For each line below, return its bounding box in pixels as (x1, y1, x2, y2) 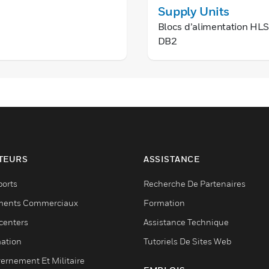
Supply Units (157, 4, 229, 19)
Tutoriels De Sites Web (144, 236, 231, 246)
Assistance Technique (144, 217, 229, 227)
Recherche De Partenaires (144, 178, 246, 189)
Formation (144, 198, 185, 208)
